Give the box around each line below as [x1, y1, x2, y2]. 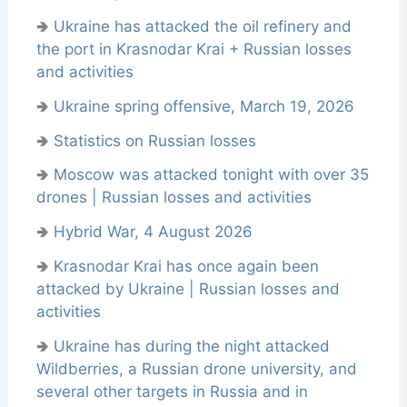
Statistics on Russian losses [53, 131, 256, 150]
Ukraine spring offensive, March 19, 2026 [53, 96, 354, 115]
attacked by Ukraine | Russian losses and [35, 279, 340, 298]
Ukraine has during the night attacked [53, 336, 330, 355]
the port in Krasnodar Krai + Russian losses [35, 40, 352, 59]
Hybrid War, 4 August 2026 [53, 223, 253, 242]
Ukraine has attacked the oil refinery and [53, 17, 352, 36]
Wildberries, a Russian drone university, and [35, 359, 357, 378]
